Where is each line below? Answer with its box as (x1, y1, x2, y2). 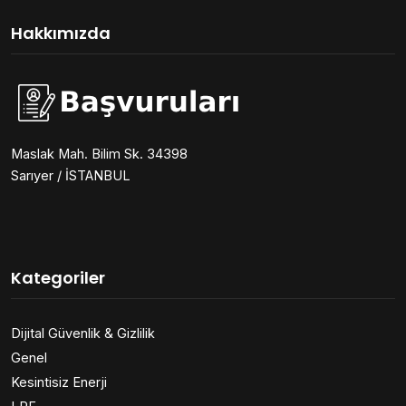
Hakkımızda (11, 22, 111, 45)
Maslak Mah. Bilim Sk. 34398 (11, 146, 188, 162)
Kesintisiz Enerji (11, 374, 107, 391)
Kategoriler (11, 266, 105, 290)
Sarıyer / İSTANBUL (11, 168, 130, 184)
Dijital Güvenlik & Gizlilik (11, 325, 155, 342)
